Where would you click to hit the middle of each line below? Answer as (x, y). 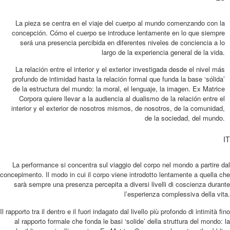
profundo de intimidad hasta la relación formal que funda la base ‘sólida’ (119, 79)
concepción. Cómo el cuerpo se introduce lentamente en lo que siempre (118, 33)
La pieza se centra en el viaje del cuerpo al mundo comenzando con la (120, 23)
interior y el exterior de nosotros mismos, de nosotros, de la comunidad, (118, 108)
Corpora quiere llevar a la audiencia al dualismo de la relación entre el (122, 99)
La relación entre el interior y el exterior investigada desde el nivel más (120, 69)
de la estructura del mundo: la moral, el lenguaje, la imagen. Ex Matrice (119, 89)
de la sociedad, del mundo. (185, 118)
